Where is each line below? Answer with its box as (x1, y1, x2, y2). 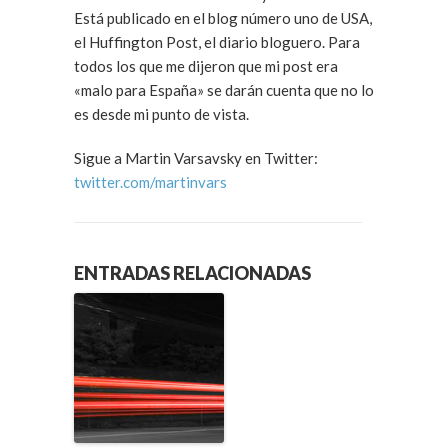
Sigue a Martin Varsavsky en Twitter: (74, 149, 318, 167)
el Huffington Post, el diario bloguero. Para (74, 33, 328, 51)
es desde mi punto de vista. (74, 105, 249, 123)
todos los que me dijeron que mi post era (74, 57, 338, 75)
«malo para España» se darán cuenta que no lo (74, 81, 374, 99)
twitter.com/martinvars (74, 173, 227, 191)
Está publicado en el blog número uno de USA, (74, 9, 372, 27)
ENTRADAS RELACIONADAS (74, 262, 311, 285)
